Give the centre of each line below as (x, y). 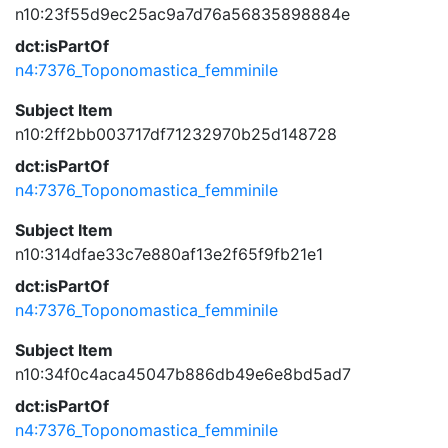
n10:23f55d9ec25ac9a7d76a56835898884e (182, 14)
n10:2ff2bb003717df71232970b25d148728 (176, 134)
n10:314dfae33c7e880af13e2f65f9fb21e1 (169, 254)
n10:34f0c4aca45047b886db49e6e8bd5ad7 (183, 374)
